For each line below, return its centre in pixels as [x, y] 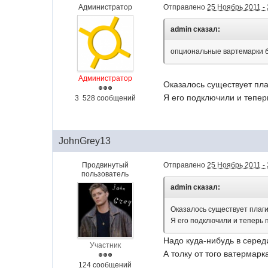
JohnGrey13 [85, 141]
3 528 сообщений [105, 98]
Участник [105, 245]
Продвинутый [105, 165]
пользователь [105, 174]
